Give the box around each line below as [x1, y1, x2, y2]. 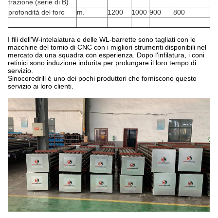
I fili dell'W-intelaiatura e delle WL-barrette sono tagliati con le [8, 36, 196, 43]
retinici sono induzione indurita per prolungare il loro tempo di [8, 59, 196, 67]
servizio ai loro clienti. [8, 82, 73, 90]
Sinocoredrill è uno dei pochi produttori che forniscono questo [8, 74, 197, 82]
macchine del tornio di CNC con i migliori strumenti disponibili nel [8, 43, 206, 51]
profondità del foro [8, 8, 65, 16]
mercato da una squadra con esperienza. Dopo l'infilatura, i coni [8, 51, 204, 59]
